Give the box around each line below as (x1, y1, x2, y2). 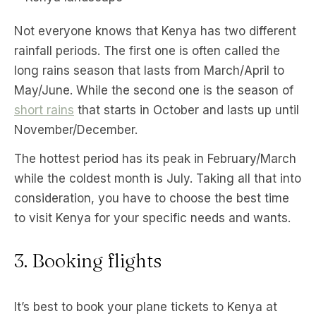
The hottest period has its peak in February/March (14, 152, 296, 166)
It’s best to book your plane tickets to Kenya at (14, 300, 277, 314)
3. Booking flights (14, 249, 162, 272)
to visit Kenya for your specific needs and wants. (14, 211, 291, 225)
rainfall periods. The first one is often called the (14, 44, 280, 58)
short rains (14, 103, 74, 117)
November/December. (14, 123, 138, 137)
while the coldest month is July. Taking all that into (14, 171, 301, 186)
